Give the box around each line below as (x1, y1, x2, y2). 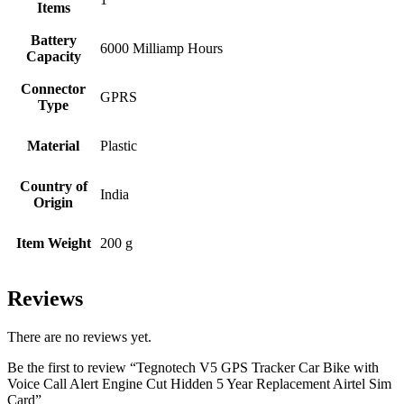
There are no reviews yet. (7, 328, 151, 344)
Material (27, 137, 79, 153)
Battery (30, 32, 77, 48)
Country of (19, 178, 87, 194)
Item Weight (15, 234, 91, 251)
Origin (33, 194, 73, 210)
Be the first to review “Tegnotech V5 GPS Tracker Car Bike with (7, 359, 379, 375)
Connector (21, 80, 86, 96)
